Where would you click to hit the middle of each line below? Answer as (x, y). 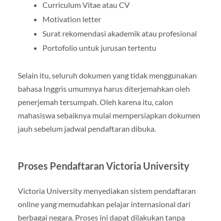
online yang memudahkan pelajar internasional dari (104, 204)
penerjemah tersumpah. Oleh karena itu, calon (95, 102)
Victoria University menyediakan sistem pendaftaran (107, 191)
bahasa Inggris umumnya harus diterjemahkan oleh (104, 89)
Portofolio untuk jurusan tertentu (99, 48)
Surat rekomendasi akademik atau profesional (119, 34)
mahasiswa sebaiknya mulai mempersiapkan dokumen (109, 115)
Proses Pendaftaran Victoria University (103, 166)
